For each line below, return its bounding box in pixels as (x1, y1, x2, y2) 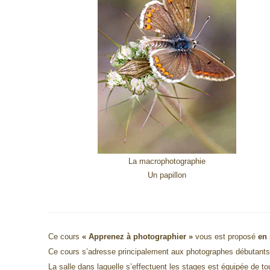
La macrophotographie (128, 157, 206, 166)
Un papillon (148, 171, 186, 180)
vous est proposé (193, 231, 258, 241)
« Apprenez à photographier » (80, 231, 193, 241)
